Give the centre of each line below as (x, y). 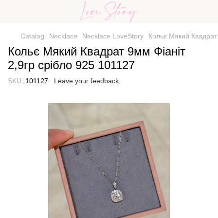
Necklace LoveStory (113, 36)
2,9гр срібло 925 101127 (71, 65)
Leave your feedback (86, 81)
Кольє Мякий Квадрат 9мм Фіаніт (97, 51)
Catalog (32, 36)
